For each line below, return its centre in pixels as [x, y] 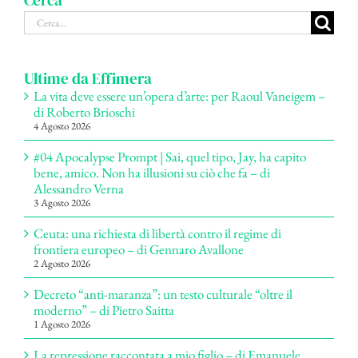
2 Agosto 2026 [62, 263]
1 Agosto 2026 [62, 324]
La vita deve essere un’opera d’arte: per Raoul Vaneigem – [179, 95]
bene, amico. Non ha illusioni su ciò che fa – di [152, 172]
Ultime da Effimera [88, 78]
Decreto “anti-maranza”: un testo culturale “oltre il [163, 294]
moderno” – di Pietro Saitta [104, 310]
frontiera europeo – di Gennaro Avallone [139, 249]
